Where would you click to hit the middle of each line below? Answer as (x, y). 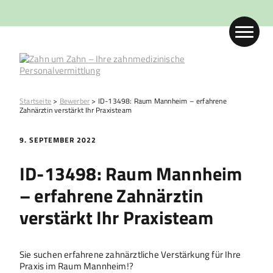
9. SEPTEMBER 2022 (58, 140)
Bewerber (75, 101)
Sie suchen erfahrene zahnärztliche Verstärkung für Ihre (130, 254)
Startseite (36, 101)
